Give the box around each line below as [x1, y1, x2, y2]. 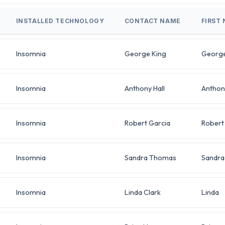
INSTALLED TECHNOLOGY [16, 17, 104, 25]
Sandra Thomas [124, 153, 176, 162]
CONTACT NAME [124, 17, 181, 25]
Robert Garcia [124, 118, 170, 128]
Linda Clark [124, 187, 161, 197]
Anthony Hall [124, 83, 165, 93]
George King [124, 49, 166, 58]
